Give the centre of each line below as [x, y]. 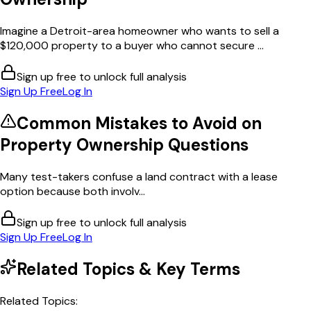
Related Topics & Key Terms [128, 269]
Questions [206, 144]
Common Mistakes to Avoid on [139, 123]
